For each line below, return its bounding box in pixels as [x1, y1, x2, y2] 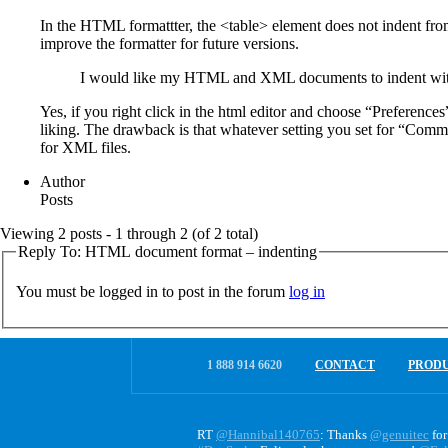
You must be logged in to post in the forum [16, 282, 289, 300]
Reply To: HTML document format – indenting [18, 242, 317, 260]
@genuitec [370, 427, 429, 443]
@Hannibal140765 [216, 427, 320, 443]
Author [40, 172, 85, 190]
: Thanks [320, 427, 370, 443]
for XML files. [40, 138, 131, 156]
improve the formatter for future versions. [40, 34, 299, 52]
